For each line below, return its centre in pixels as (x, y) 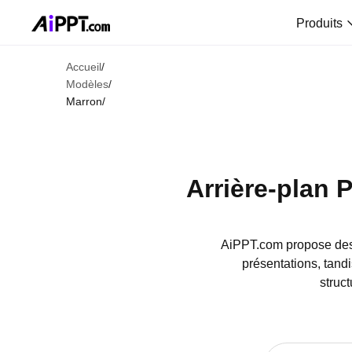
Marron (84, 101)
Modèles (87, 84)
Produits (321, 22)
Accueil (84, 67)
